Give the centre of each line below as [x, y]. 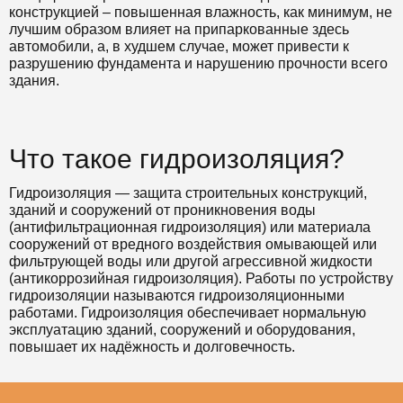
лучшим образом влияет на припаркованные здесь [179, 29]
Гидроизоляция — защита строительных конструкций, [188, 193]
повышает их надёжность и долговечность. [152, 347]
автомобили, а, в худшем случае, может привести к [179, 46]
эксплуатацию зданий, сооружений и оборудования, [182, 330]
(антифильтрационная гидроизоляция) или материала [190, 227]
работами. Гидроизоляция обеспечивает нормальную [188, 313]
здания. [34, 81]
